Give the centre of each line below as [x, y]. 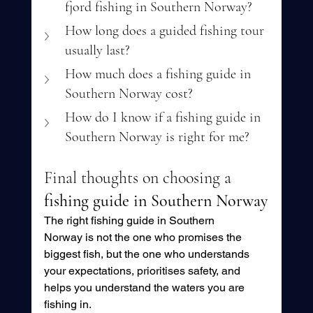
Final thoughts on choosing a [139, 178]
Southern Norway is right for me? [157, 137]
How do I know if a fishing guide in [164, 118]
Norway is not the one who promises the [144, 238]
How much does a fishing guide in [159, 74]
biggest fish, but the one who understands [148, 254]
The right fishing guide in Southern [130, 221]
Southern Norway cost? [129, 94]
